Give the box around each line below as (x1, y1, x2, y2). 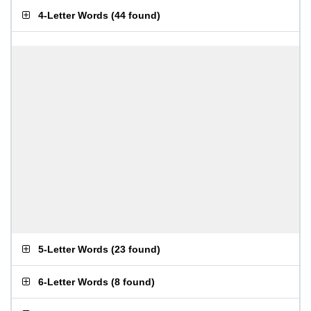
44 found (115, 10, 157, 21)
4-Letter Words (38, 10, 108, 21)
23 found (115, 244, 157, 255)
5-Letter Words (38, 244, 108, 255)
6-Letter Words (38, 276, 108, 287)
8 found (115, 276, 151, 287)
